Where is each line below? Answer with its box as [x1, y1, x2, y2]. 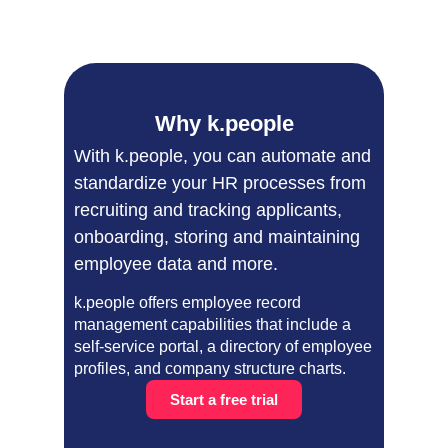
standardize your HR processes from [74, 173, 366, 193]
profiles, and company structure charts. [74, 360, 346, 378]
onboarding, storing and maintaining [74, 227, 360, 247]
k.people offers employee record [74, 294, 301, 312]
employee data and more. [74, 254, 278, 274]
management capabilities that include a [74, 316, 351, 334]
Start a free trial [170, 391, 278, 409]
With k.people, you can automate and [74, 146, 371, 166]
